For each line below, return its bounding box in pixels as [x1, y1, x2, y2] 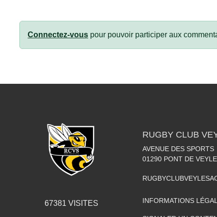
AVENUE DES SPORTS [142, 145, 214, 153]
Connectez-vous [28, 31, 88, 39]
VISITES [66, 199, 98, 207]
